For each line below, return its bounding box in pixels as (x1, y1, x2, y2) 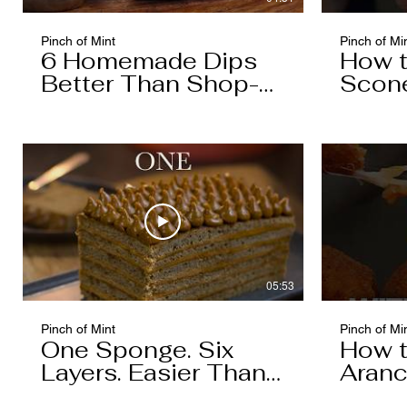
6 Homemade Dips (41, 46, 257, 76)
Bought (41, 92, 125, 122)
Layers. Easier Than (41, 357, 266, 387)
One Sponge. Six (41, 334, 233, 364)
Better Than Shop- (41, 69, 259, 99)
